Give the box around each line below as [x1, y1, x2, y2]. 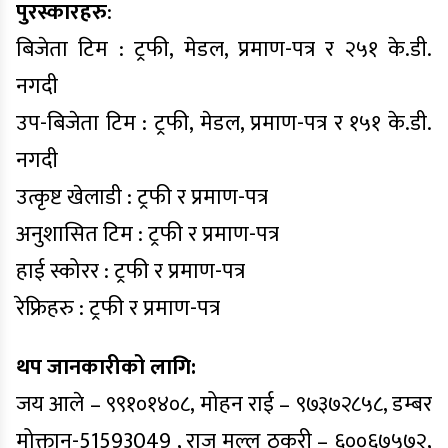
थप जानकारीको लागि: [16, 349, 196, 386]
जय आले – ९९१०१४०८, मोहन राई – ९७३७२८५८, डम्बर [16, 386, 432, 423]
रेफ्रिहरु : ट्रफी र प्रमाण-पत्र [16, 290, 220, 327]
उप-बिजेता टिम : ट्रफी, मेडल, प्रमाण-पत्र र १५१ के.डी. [16, 105, 432, 142]
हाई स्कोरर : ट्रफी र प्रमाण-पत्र [16, 253, 245, 290]
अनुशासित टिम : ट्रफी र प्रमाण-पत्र [16, 216, 279, 253]
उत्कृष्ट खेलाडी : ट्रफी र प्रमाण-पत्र [16, 179, 268, 216]
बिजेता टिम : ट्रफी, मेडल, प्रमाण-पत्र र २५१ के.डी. [16, 31, 432, 68]
